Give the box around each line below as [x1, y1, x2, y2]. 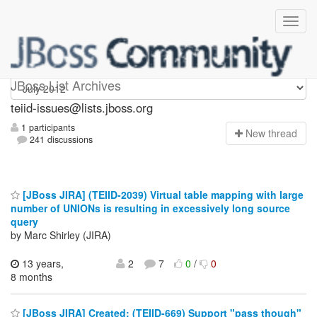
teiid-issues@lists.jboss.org [11, 99, 153, 116]
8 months [11, 269, 52, 284]
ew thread [253, 126, 297, 141]
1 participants [18, 121, 75, 134]
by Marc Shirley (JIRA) [11, 227, 111, 242]
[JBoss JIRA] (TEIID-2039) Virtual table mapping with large [20, 187, 304, 202]
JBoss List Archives [11, 76, 121, 94]
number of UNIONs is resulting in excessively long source [11, 200, 290, 215]
